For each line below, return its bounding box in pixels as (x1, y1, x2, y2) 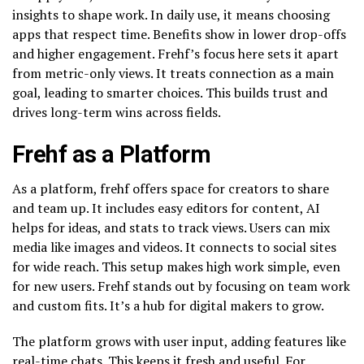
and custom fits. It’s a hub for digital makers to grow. (12, 296, 324, 314)
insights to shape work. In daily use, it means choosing (12, 5, 330, 24)
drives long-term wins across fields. (12, 102, 221, 121)
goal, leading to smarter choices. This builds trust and (12, 83, 327, 102)
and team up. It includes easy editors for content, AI (12, 198, 320, 217)
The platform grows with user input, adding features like (12, 331, 346, 350)
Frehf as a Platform (12, 140, 211, 168)
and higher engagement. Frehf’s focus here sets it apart (12, 44, 339, 63)
